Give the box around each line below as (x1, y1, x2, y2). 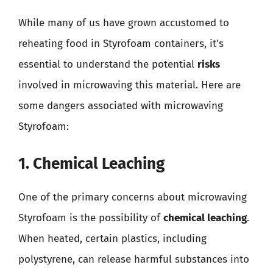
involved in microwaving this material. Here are (18, 79, 241, 91)
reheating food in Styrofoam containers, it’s (18, 37, 224, 50)
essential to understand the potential (18, 58, 197, 71)
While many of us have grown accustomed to (18, 16, 229, 29)
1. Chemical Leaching (18, 154, 165, 173)
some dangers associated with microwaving (18, 99, 223, 112)
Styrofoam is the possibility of (18, 211, 163, 224)
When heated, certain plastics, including (18, 232, 207, 245)
